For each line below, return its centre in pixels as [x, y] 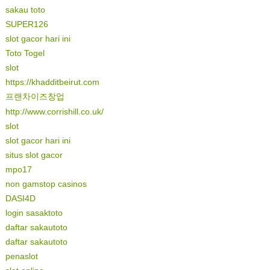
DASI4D [20, 198]
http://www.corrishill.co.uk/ [54, 111]
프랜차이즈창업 [35, 96]
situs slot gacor [34, 155]
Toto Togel [25, 53]
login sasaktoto [34, 213]
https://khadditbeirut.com [52, 82]
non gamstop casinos [46, 184]
